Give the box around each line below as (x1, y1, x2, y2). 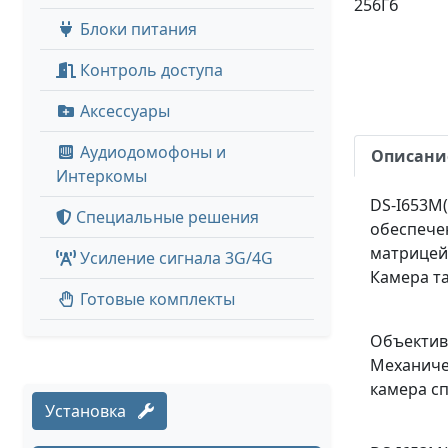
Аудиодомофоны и (76, 141, 226, 163)
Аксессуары (76, 100, 170, 122)
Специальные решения (72, 206, 259, 228)
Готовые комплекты (76, 288, 235, 310)
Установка (45, 400, 138, 422)
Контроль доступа (76, 59, 223, 81)
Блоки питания (76, 18, 197, 40)
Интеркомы (56, 165, 147, 187)
